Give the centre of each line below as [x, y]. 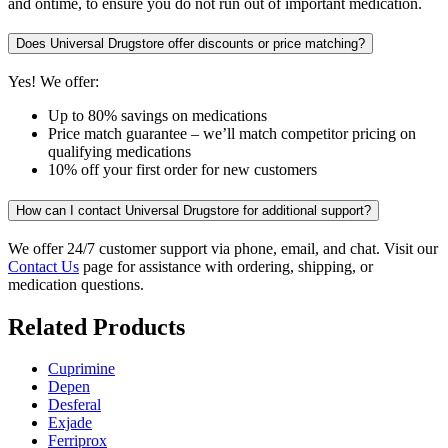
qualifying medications [119, 152]
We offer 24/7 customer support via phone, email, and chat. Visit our [223, 248]
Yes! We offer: [53, 82]
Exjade [70, 423]
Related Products [96, 326]
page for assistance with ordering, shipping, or [226, 266]
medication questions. [76, 284]
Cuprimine [81, 369]
